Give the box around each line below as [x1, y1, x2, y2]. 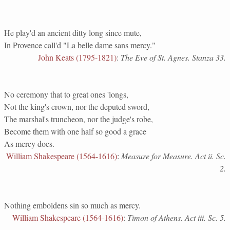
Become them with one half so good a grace [4, 126, 146, 137]
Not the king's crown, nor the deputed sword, [4, 101, 149, 112]
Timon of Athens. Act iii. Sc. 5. [127, 212, 226, 223]
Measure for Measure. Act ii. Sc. [121, 150, 226, 161]
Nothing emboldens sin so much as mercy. [4, 200, 141, 210]
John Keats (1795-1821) [38, 52, 117, 63]
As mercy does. [4, 138, 54, 149]
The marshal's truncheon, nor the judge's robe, [4, 113, 153, 124]
